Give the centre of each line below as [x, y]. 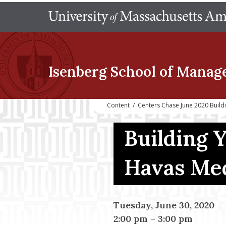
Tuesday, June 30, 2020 [164, 205]
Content [118, 105]
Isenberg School [102, 72]
